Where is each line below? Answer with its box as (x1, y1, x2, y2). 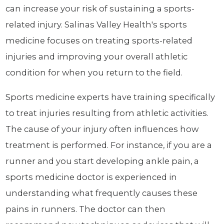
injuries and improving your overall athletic (5, 51, 188, 62)
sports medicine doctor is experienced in (5, 171, 177, 182)
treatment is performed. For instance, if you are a (5, 139, 212, 150)
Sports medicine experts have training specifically (5, 91, 215, 102)
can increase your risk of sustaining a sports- (5, 3, 195, 14)
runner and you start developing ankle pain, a (5, 155, 199, 166)
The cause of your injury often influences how (5, 123, 199, 134)
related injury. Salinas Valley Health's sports (5, 19, 187, 30)
